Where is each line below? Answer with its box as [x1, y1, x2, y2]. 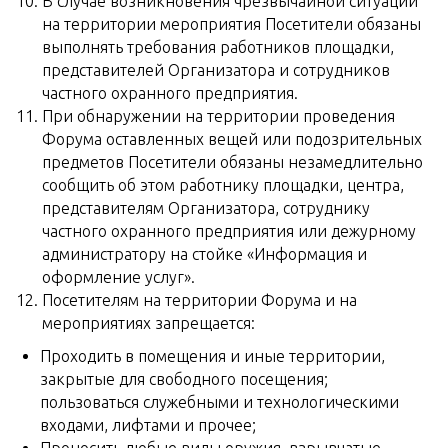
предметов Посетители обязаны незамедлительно [42, 153, 423, 171]
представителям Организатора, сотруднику [42, 199, 370, 217]
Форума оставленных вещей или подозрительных [42, 130, 422, 148]
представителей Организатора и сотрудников [42, 61, 390, 79]
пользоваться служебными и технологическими [40, 393, 399, 411]
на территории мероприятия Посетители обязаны [42, 15, 421, 33]
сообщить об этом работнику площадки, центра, [42, 176, 404, 194]
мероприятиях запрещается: [42, 314, 255, 332]
